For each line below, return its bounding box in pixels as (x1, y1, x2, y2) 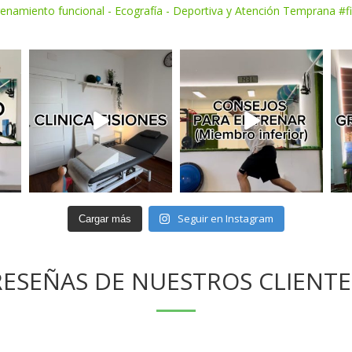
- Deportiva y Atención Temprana (163, 2, 335, 18)
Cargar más (78, 212, 131, 225)
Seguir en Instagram (178, 211, 274, 225)
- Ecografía (108, 2, 163, 18)
